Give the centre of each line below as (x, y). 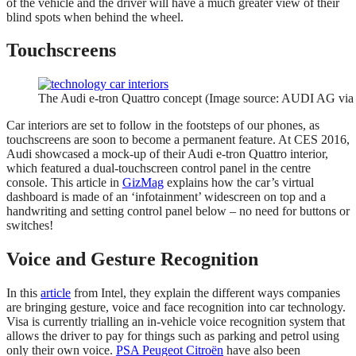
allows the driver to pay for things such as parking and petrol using (173, 336)
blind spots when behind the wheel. (95, 17)
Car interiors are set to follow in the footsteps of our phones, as (163, 126)
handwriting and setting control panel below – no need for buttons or (178, 211)
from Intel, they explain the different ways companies (205, 293)
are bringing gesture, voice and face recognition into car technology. (176, 308)
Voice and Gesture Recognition (132, 259)
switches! (30, 226)
